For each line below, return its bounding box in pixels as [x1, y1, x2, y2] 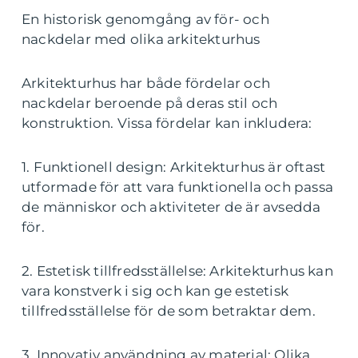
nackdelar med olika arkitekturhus [22, 31, 261, 48]
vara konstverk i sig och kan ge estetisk [22, 283, 289, 300]
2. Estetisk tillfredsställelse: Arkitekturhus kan [22, 263, 333, 280]
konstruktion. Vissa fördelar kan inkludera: [22, 115, 312, 132]
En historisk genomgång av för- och [22, 11, 269, 28]
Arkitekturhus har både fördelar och [22, 75, 271, 92]
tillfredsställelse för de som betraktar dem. [22, 303, 316, 320]
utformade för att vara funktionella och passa [22, 179, 334, 196]
